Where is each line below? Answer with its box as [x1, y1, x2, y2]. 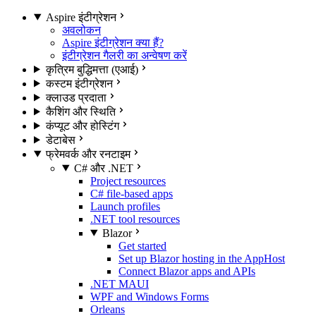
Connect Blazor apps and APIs [119, 265, 255, 277]
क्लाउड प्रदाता [45, 91, 107, 104]
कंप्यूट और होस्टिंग [45, 119, 119, 132]
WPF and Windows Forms [90, 290, 209, 303]
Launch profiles [90, 200, 160, 212]
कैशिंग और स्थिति [45, 105, 116, 118]
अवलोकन [62, 23, 101, 36]
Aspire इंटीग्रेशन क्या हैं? [62, 36, 164, 49]
